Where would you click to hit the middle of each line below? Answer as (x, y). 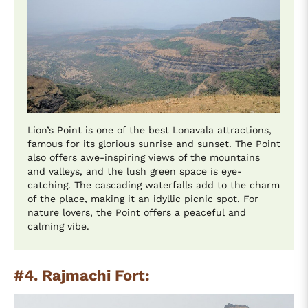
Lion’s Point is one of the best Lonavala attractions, (150, 130)
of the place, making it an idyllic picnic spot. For (143, 199)
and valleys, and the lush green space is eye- (135, 172)
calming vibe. (58, 227)
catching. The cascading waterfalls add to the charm (154, 185)
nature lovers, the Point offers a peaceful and (137, 213)
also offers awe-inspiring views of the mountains (144, 158)
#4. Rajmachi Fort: (82, 276)
